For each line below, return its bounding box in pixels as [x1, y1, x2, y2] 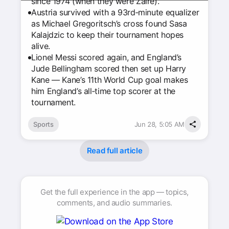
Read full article [86, 146, 143, 155]
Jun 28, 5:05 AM [134, 120, 185, 128]
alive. [31, 41, 50, 51]
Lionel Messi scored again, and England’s [31, 52, 182, 62]
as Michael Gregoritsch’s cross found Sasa [31, 18, 187, 29]
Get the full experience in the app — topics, [40, 187, 189, 197]
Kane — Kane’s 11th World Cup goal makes [31, 75, 188, 85]
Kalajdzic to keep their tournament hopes [31, 30, 184, 40]
